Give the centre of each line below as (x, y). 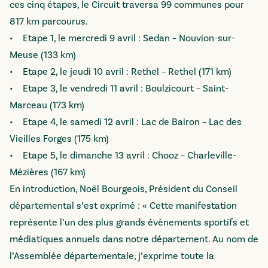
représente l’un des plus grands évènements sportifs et (129, 223)
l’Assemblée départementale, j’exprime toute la (112, 256)
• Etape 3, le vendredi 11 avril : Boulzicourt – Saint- (119, 89)
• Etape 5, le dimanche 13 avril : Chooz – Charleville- (123, 156)
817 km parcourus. (49, 22)
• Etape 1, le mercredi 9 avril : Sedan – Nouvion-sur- (122, 38)
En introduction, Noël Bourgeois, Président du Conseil (124, 189)
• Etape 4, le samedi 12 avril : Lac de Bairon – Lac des (126, 122)
